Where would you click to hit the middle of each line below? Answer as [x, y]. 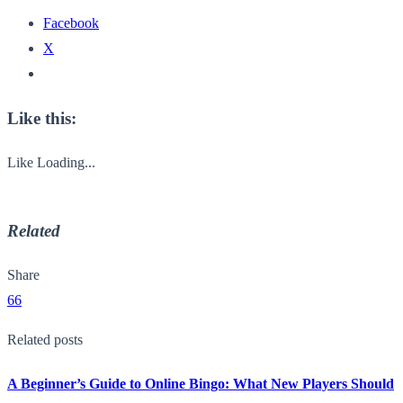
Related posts [45, 340]
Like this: [42, 118]
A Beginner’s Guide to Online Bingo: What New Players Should [201, 384]
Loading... [66, 162]
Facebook [71, 23]
